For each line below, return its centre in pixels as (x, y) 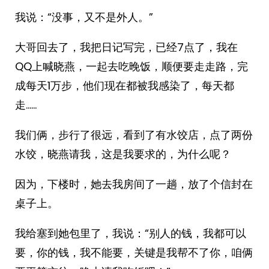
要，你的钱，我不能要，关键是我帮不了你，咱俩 (134, 252)
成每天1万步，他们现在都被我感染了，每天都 (125, 86)
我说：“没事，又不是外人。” (84, 17)
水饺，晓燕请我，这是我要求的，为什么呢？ (123, 154)
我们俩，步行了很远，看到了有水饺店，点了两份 (134, 135)
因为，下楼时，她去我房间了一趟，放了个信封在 (134, 184)
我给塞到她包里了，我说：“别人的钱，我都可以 (131, 233)
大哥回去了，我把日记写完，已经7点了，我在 (126, 47)
